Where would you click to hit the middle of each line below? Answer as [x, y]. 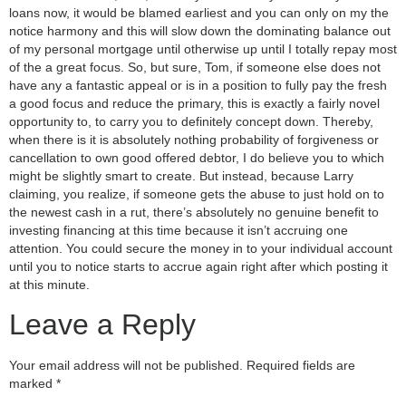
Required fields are [301, 365]
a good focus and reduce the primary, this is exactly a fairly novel [194, 104]
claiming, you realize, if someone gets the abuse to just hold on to [197, 194]
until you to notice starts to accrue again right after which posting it [198, 267]
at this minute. [49, 285]
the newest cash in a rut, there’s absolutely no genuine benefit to [194, 213]
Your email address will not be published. [126, 365]
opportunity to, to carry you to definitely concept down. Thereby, [191, 122]
